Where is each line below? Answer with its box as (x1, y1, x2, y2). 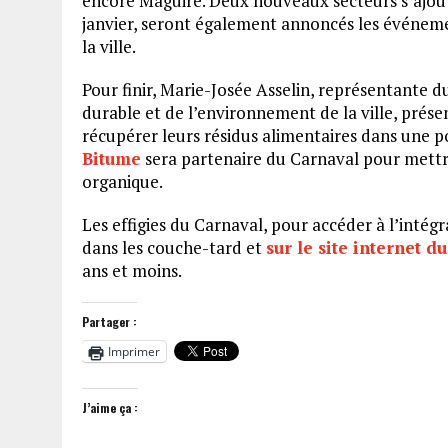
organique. (82, 170, 163, 194)
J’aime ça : (82, 399, 138, 417)
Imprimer (108, 343, 160, 361)
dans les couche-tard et (82, 236, 266, 260)
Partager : (82, 313, 137, 331)
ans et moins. (82, 259, 182, 283)
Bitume (82, 147, 141, 171)
